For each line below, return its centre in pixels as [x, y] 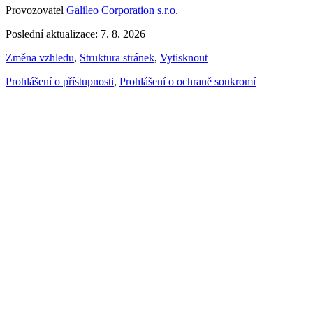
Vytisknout [184, 58]
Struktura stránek [117, 58]
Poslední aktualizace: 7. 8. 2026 [75, 34]
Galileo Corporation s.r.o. [122, 10]
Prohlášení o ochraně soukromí [188, 82]
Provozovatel [36, 10]
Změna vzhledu [40, 58]
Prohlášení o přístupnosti [60, 82]
